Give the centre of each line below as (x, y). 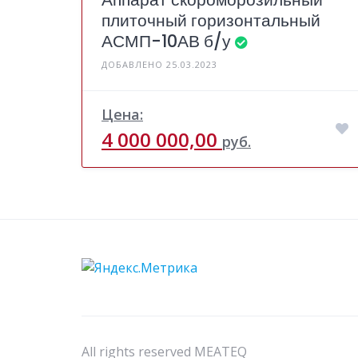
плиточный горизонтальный (211, 20)
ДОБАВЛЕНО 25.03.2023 (159, 64)
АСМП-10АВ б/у (166, 41)
